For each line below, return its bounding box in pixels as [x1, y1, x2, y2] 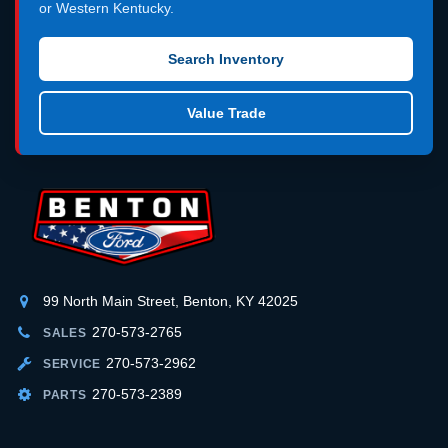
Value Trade [186, 104, 266, 121]
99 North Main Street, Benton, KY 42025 [43, 292, 298, 309]
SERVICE [43, 356, 102, 371]
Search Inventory [168, 50, 284, 67]
